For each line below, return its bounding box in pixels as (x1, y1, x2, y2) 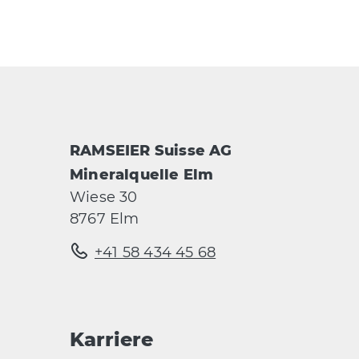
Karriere (70, 328, 153, 351)
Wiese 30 (70, 188, 138, 206)
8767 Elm (70, 210, 139, 228)
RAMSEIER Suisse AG (70, 142, 232, 159)
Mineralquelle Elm (70, 166, 214, 184)
